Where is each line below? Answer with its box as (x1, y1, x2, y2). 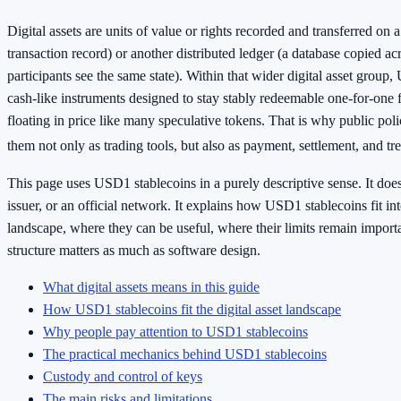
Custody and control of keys (43, 368, 202, 384)
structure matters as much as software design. (7, 242, 260, 258)
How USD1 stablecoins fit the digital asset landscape (43, 301, 341, 317)
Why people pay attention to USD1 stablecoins (43, 323, 308, 339)
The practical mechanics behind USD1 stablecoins (43, 346, 327, 362)
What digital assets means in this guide (43, 278, 260, 294)
